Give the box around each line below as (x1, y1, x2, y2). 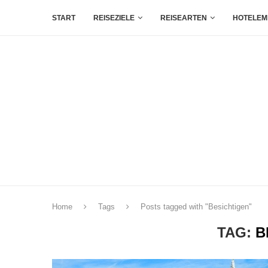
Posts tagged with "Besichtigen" (141, 202, 252, 211)
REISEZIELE (93, 14, 135, 22)
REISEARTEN (160, 14, 207, 22)
